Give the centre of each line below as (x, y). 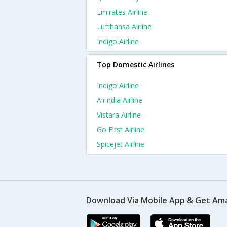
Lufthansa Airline (124, 27)
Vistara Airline (119, 115)
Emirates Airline (122, 12)
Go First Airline (121, 129)
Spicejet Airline (121, 144)
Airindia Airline (120, 100)
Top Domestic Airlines (136, 65)
